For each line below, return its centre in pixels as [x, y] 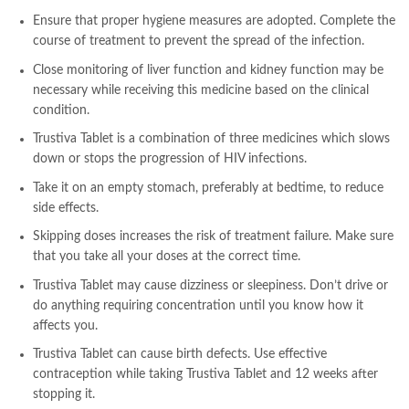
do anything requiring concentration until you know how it [198, 305]
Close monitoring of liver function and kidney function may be [208, 70]
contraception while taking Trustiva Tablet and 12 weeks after [205, 375]
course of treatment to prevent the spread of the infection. [199, 42]
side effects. [66, 208]
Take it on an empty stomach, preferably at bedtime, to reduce [208, 188]
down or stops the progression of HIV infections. [170, 159]
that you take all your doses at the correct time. [167, 257]
